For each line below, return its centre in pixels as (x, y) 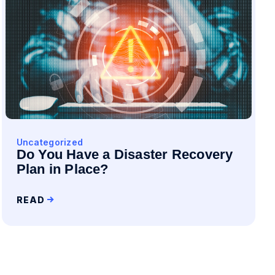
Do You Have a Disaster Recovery (125, 154)
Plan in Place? (62, 169)
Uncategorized (50, 142)
